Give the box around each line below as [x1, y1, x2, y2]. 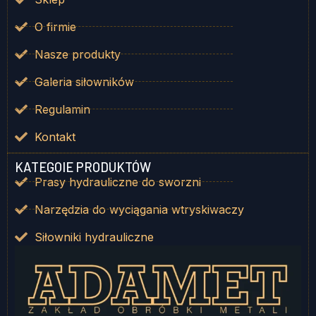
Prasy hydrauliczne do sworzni [34, 174, 201, 189]
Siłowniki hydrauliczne [34, 229, 154, 244]
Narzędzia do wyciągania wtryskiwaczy [34, 202, 244, 217]
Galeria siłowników [34, 74, 134, 89]
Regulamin [34, 102, 90, 116]
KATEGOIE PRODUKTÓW [15, 159, 151, 175]
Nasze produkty [34, 47, 121, 61]
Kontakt [34, 129, 75, 144]
